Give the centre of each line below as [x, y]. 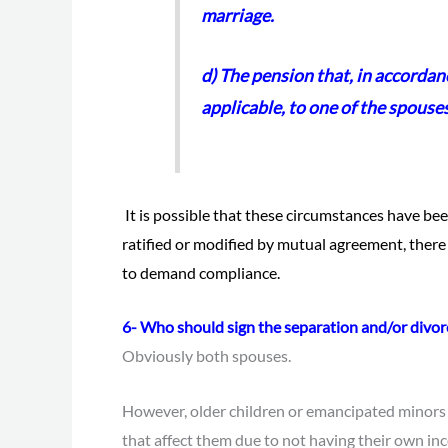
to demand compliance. [201, 272]
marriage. [237, 15]
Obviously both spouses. [206, 356]
